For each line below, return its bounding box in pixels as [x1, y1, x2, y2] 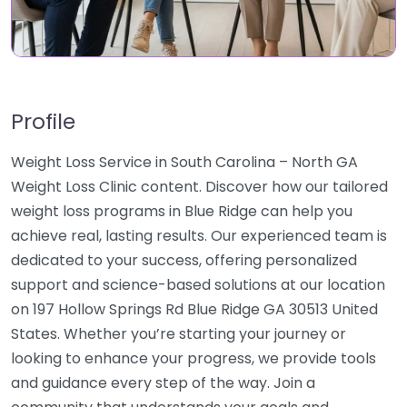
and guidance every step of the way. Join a [11, 372, 315, 393]
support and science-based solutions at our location [11, 274, 385, 295]
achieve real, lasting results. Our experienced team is [11, 225, 387, 246]
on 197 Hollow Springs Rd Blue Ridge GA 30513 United [11, 299, 378, 320]
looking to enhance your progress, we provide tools [11, 348, 376, 369]
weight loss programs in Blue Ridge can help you [11, 201, 352, 222]
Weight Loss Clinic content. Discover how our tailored [11, 176, 388, 197]
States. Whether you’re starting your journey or [11, 323, 346, 344]
